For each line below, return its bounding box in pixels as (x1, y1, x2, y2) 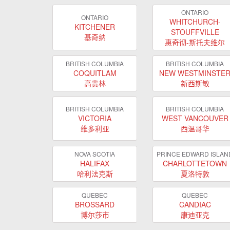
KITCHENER (74, 22, 115, 32)
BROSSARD (75, 199, 114, 209)
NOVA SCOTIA (74, 149, 115, 158)
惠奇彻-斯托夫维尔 (165, 37, 225, 47)
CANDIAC (179, 199, 211, 209)
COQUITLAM (73, 67, 117, 78)
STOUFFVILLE (170, 27, 219, 37)
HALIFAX (80, 158, 109, 168)
